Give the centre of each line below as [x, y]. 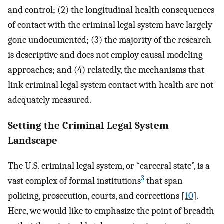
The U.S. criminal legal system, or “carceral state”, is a [109, 166]
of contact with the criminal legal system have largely [110, 25]
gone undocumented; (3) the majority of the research [110, 40]
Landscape [33, 140]
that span [164, 181]
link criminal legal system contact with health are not [111, 85]
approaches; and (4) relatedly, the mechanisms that [106, 70]
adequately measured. [50, 100]
